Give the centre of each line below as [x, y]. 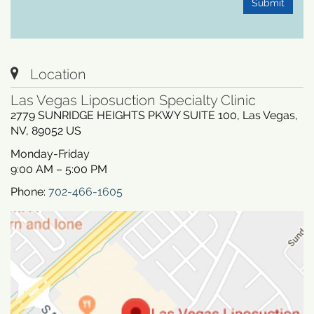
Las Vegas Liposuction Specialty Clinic [133, 100]
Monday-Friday [50, 153]
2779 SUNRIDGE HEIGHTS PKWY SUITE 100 [124, 115]
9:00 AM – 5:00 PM [59, 169]
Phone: [29, 191]
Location [58, 74]
